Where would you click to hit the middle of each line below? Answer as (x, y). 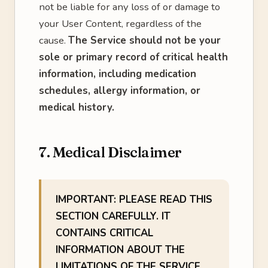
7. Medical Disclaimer (110, 152)
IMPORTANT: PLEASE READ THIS (134, 200)
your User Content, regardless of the (120, 24)
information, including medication (118, 74)
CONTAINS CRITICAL (104, 233)
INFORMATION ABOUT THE (120, 250)
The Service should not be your (144, 40)
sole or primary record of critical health (133, 57)
